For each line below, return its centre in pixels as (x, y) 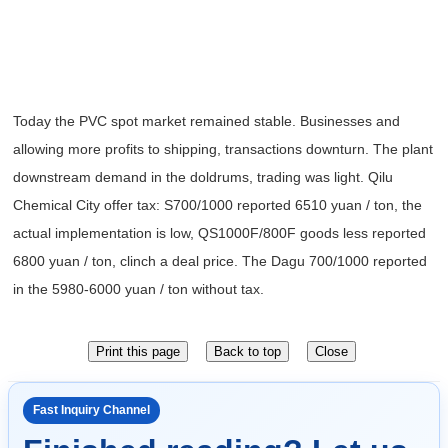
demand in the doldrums (170, 176)
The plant (401, 148)
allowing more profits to (86, 148)
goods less (332, 232)
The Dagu (271, 260)
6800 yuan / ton (62, 260)
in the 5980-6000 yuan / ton (100, 288)
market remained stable (215, 120)
